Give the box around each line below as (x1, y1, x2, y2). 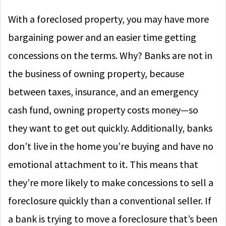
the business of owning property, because (8, 67, 184, 80)
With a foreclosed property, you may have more (8, 13, 209, 25)
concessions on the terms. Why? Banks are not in (8, 49, 212, 62)
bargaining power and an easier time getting (8, 31, 196, 43)
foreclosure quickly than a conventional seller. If (8, 194, 211, 207)
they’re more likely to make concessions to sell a (8, 176, 213, 189)
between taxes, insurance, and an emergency (8, 85, 198, 98)
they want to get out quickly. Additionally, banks (8, 122, 212, 134)
